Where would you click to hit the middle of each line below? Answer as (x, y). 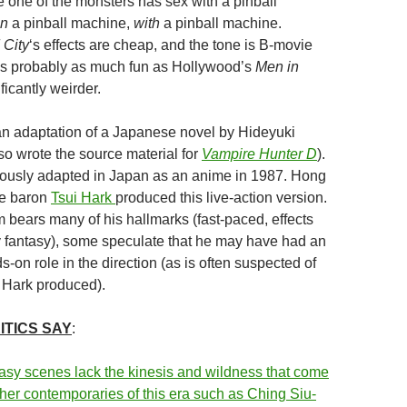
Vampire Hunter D (259, 154)
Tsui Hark (83, 198)
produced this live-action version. (221, 198)
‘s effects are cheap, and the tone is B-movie (171, 45)
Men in (277, 67)
